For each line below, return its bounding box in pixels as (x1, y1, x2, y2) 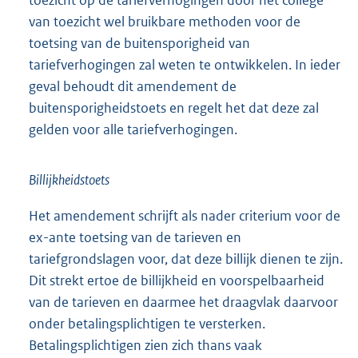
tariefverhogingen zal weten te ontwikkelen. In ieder (29, 56, 340, 74)
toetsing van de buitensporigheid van (29, 34, 250, 53)
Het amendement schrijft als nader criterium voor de (29, 207, 340, 225)
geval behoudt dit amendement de (29, 78, 237, 96)
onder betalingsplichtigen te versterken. (29, 315, 265, 333)
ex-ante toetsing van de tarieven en (29, 229, 241, 247)
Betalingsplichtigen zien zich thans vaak (29, 336, 262, 355)
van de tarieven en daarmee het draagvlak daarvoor (29, 293, 338, 312)
